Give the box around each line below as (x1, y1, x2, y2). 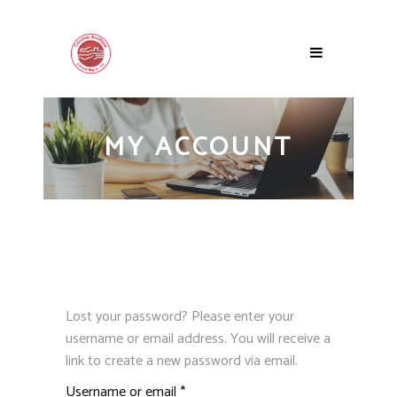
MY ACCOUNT (104, 125, 293, 169)
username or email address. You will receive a (66, 326, 331, 351)
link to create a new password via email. (66, 348, 298, 373)
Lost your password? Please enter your (66, 304, 294, 329)
